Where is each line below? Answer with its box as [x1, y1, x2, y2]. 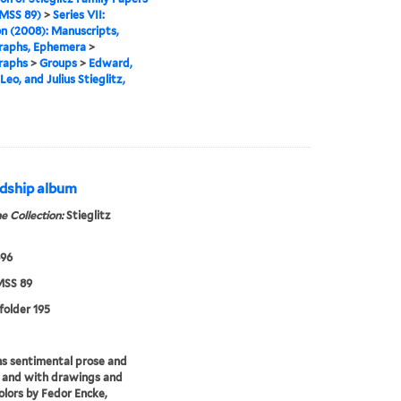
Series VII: [52, 8, 105, 22]
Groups [38, 56, 77, 71]
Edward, [88, 56, 132, 71]
